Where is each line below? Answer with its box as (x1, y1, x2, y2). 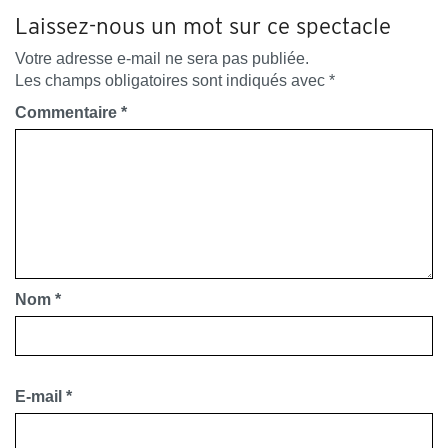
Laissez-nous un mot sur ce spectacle (15, 12, 391, 40)
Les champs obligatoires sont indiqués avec (15, 72, 329, 90)
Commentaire (15, 104, 121, 122)
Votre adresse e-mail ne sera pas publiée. (15, 50, 309, 68)
